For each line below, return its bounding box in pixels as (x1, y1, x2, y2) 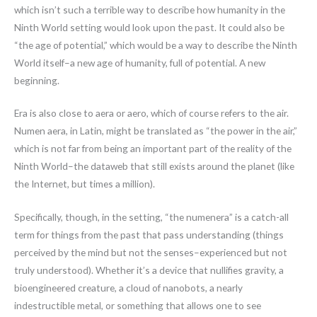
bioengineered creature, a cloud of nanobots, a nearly (14, 282, 243, 294)
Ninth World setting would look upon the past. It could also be (14, 21, 284, 33)
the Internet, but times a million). (14, 178, 155, 190)
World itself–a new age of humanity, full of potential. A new (14, 56, 265, 69)
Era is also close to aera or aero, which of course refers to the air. (14, 107, 289, 120)
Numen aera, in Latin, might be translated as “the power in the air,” (14, 125, 297, 137)
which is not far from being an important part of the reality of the (14, 142, 292, 155)
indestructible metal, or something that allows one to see (14, 299, 261, 312)
